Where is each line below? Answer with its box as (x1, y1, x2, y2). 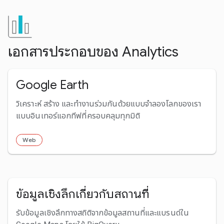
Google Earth (16, 77, 88, 92)
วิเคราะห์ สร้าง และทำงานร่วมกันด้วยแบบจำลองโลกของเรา (16, 98, 201, 108)
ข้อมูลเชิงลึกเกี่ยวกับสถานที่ (16, 186, 149, 201)
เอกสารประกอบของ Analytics (8, 42, 178, 60)
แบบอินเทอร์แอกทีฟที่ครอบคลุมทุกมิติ (16, 110, 140, 120)
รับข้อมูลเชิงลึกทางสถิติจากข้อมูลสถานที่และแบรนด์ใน (16, 207, 189, 217)
